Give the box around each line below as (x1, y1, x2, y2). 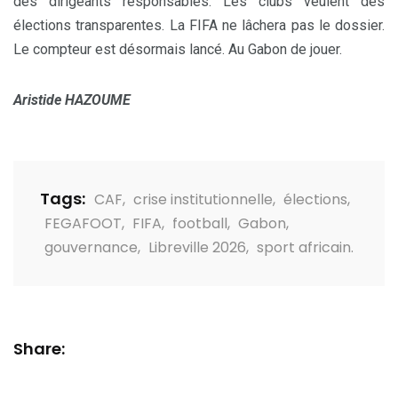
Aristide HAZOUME (13, 92, 131, 109)
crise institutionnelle (133, 189, 273, 211)
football (172, 213, 227, 235)
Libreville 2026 (148, 237, 246, 259)
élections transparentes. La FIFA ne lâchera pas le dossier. (13, 17, 385, 35)
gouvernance (44, 237, 138, 259)
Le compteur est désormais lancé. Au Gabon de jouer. (13, 41, 342, 59)
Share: (13, 338, 65, 361)
